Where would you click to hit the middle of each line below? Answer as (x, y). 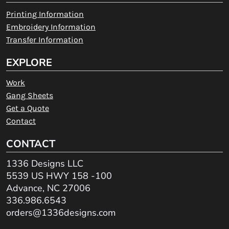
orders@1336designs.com (61, 212)
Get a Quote (27, 108)
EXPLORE (29, 62)
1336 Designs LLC (44, 163)
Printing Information (45, 14)
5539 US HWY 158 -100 (59, 176)
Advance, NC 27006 (48, 188)
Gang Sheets (29, 95)
